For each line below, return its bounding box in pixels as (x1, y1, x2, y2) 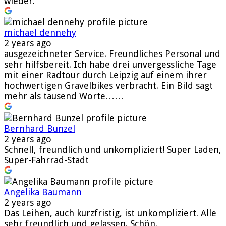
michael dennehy (4, 27, 76, 38)
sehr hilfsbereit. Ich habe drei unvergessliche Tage (4, 59, 216, 70)
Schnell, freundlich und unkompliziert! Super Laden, (4, 144, 221, 155)
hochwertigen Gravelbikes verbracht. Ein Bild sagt (4, 80, 213, 91)
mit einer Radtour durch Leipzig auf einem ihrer (4, 69, 207, 80)
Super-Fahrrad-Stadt (4, 154, 89, 165)
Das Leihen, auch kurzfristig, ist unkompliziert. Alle (4, 207, 216, 218)
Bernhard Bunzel (4, 123, 75, 134)
